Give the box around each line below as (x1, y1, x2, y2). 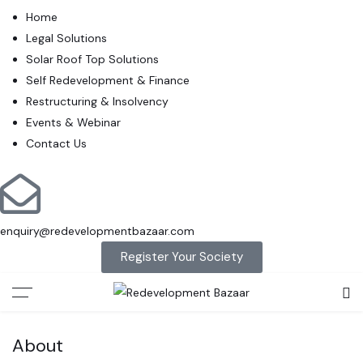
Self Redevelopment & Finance (26, 73, 190, 88)
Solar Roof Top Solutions (26, 52, 159, 66)
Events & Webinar (26, 115, 121, 130)
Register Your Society (120, 249, 243, 265)
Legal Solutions (26, 31, 107, 45)
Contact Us (26, 136, 87, 151)
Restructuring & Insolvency (26, 94, 169, 109)
